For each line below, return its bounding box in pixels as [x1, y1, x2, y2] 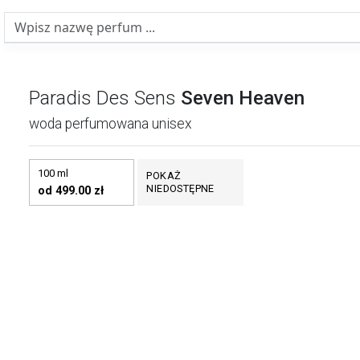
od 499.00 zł [38, 184, 104, 198]
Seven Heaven [181, 87, 305, 109]
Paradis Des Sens [29, 87, 176, 109]
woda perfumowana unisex [29, 116, 192, 132]
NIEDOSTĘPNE [146, 182, 215, 194]
